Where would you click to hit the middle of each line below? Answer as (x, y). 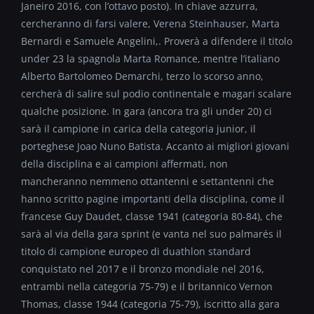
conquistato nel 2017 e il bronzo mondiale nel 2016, (143, 268)
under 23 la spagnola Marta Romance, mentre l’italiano (150, 58)
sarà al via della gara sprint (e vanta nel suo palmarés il (151, 233)
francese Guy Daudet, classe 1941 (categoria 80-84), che (152, 216)
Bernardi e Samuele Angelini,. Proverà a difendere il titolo (157, 41)
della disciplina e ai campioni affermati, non (124, 163)
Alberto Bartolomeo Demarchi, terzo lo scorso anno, (142, 76)
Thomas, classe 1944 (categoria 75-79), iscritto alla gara (150, 303)
